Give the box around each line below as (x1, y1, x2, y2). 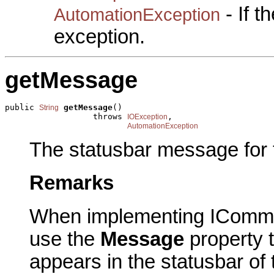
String (39, 103, 59, 113)
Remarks (29, 172, 114, 194)
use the (29, 228, 100, 250)
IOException (127, 113, 168, 122)
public (5, 103, 39, 113)
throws (5, 112, 127, 122)
